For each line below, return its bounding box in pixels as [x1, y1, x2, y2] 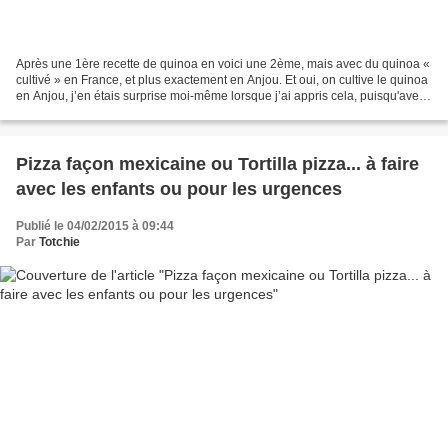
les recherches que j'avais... [16, 104, 166, 119]
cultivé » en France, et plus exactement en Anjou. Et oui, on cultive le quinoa [16, 72, 428, 87]
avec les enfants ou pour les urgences [16, 178, 342, 199]
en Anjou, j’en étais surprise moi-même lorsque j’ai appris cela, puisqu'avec [16, 88, 425, 103]
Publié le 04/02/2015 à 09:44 [16, 218, 174, 233]
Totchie [39, 234, 80, 249]
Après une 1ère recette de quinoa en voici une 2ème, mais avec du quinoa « [16, 56, 430, 71]
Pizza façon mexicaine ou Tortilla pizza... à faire [16, 153, 419, 174]
